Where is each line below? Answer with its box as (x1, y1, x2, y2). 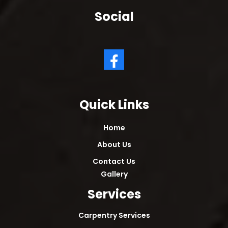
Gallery (100, 169, 128, 180)
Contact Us (93, 156, 135, 167)
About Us (97, 139, 131, 150)
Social (94, 8, 134, 25)
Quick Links (79, 96, 149, 113)
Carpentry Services (78, 210, 150, 221)
